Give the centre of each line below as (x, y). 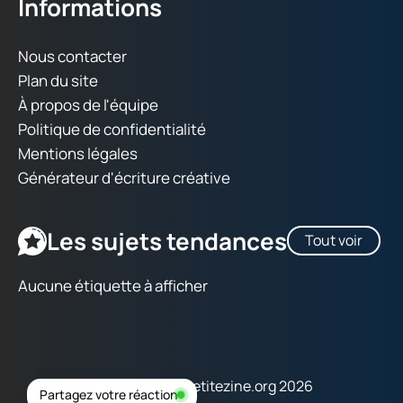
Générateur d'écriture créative (124, 178)
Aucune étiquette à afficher (113, 286)
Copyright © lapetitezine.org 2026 (201, 385)
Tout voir (334, 241)
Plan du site (58, 81)
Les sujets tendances (167, 241)
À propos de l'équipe (88, 105)
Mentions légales (78, 154)
